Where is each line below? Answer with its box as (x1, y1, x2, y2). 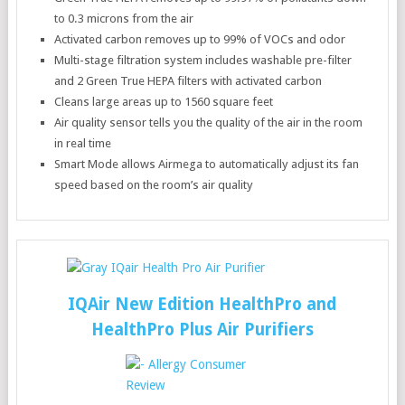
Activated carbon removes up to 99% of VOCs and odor (54, 33, 346, 46)
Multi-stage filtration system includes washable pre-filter (54, 53, 353, 67)
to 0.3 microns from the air (54, 12, 194, 25)
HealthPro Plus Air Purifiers (90, 320, 314, 339)
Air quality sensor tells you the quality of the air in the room (54, 116, 363, 129)
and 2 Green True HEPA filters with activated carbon (54, 74, 323, 88)
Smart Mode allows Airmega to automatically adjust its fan (54, 157, 360, 171)
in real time (54, 137, 112, 150)
